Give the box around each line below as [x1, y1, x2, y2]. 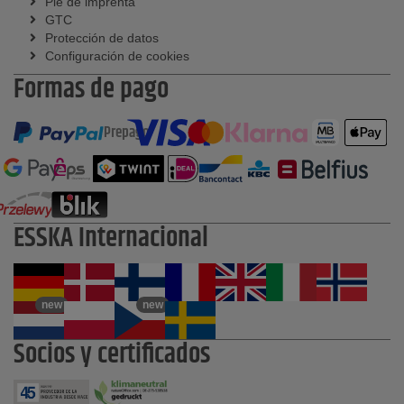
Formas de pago [14, 69, 169, 111]
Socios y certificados [14, 335, 210, 376]
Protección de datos [45, 31, 159, 46]
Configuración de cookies [45, 49, 189, 64]
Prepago [104, 121, 150, 145]
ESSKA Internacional [14, 218, 208, 260]
